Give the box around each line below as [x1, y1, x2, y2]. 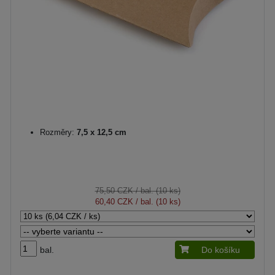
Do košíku [201, 245, 240, 255]
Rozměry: [40, 128, 74, 137]
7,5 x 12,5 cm [74, 128, 126, 137]
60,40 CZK [95, 197, 133, 206]
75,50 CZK [95, 186, 133, 195]
